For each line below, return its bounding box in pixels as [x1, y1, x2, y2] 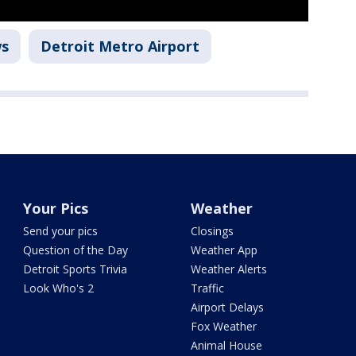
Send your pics [23, 223, 99, 239]
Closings [190, 223, 234, 239]
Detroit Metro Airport [41, 37, 199, 56]
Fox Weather [190, 319, 257, 335]
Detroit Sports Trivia [23, 261, 128, 277]
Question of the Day [23, 242, 129, 258]
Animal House [190, 338, 262, 354]
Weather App [190, 242, 257, 258]
